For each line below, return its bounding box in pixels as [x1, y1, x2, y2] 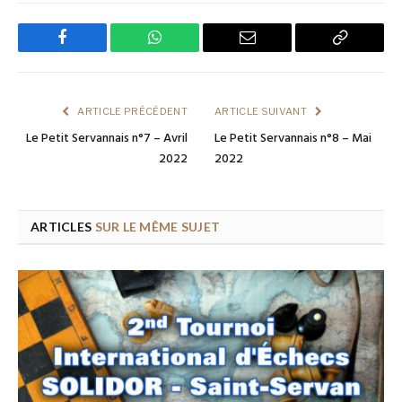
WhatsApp [153, 42, 223, 59]
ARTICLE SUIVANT [214, 104, 310, 118]
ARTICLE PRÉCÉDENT [75, 104, 188, 118]
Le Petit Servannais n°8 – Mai [214, 127, 371, 149]
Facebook [61, 42, 124, 59]
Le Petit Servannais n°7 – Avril [26, 127, 188, 149]
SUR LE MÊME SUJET [94, 218, 221, 234]
